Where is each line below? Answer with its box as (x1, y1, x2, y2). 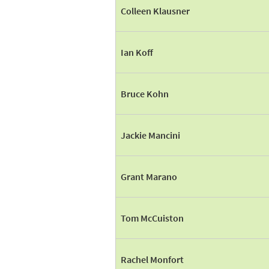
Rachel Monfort (121, 253, 184, 265)
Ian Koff (121, 46, 153, 58)
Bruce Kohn (121, 88, 169, 100)
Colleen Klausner (121, 5, 190, 17)
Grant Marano (121, 171, 177, 183)
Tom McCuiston (121, 212, 184, 224)
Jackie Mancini (121, 129, 180, 141)
